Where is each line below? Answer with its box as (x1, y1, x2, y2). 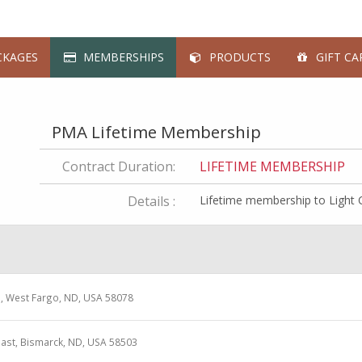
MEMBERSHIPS (77, 49, 164, 65)
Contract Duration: (61, 158, 175, 175)
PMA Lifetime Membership (52, 120, 261, 143)
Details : (127, 192, 175, 210)
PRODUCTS (203, 49, 271, 65)
